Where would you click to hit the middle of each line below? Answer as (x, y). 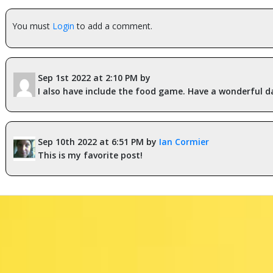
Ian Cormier (184, 142)
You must (32, 26)
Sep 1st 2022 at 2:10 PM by (94, 78)
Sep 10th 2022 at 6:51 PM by (98, 142)
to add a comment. (113, 26)
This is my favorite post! (90, 155)
